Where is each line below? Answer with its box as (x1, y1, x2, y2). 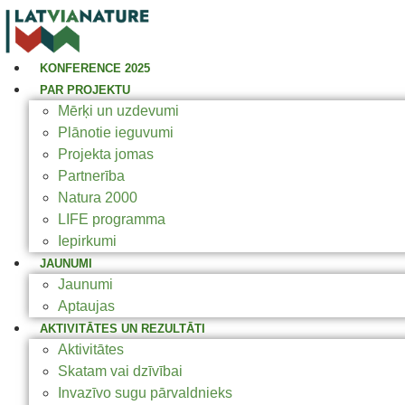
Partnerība (58, 167, 125, 184)
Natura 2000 (58, 189, 137, 205)
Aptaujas (58, 297, 115, 314)
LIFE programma (58, 211, 165, 227)
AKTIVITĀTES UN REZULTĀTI (40, 321, 205, 335)
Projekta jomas (58, 146, 154, 162)
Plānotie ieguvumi (58, 124, 174, 140)
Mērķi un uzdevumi (58, 102, 179, 118)
